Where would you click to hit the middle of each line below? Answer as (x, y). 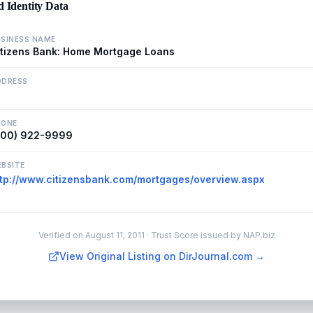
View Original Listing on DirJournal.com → (162, 256)
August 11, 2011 (115, 235)
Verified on (61, 235)
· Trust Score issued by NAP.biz (210, 235)
